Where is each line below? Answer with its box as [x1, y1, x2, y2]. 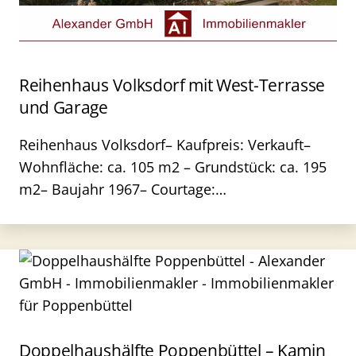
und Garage [19, 96, 108, 118]
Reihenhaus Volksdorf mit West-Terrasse [19, 74, 326, 96]
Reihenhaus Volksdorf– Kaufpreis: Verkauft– [19, 135, 311, 154]
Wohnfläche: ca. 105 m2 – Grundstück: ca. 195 [19, 157, 327, 176]
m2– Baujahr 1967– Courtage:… [19, 180, 226, 199]
